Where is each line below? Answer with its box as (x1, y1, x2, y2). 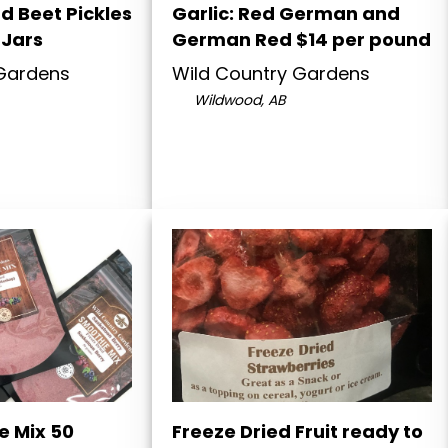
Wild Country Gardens (172, 61, 370, 87)
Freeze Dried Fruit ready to (172, 419, 423, 445)
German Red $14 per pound (172, 27, 431, 53)
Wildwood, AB (189, 90, 286, 111)
